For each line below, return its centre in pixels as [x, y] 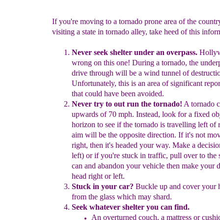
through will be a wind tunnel [136, 73]
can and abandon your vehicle [118, 166]
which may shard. [144, 197]
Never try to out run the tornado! [127, 104]
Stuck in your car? [104, 186]
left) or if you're [97, 155]
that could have [96, 94]
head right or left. [98, 176]
